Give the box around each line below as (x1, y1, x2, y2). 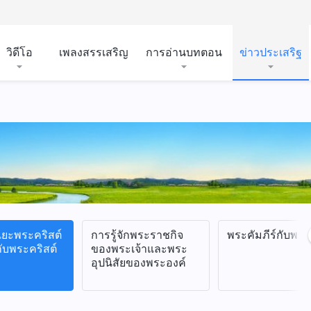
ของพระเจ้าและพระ (91, 242, 187, 255)
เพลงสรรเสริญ (59, 45, 128, 59)
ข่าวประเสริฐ (239, 45, 302, 59)
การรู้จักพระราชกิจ (91, 228, 183, 242)
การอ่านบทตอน (146, 45, 222, 59)
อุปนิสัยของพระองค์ (91, 255, 186, 269)
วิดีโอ (6, 45, 33, 59)
